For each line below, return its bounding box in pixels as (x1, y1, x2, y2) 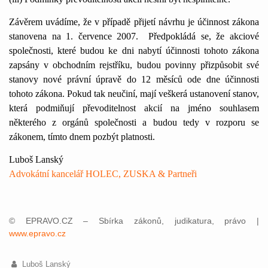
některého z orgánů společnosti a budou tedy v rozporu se (9, 117, 259, 127)
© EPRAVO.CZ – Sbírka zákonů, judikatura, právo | (9, 216, 259, 226)
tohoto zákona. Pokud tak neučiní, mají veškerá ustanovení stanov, (9, 89, 259, 99)
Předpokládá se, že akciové (148, 31, 260, 41)
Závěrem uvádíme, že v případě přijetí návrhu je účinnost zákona (9, 17, 259, 27)
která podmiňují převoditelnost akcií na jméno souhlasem (9, 103, 259, 113)
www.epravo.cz (9, 229, 66, 238)
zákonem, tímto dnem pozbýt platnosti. (9, 132, 155, 142)
